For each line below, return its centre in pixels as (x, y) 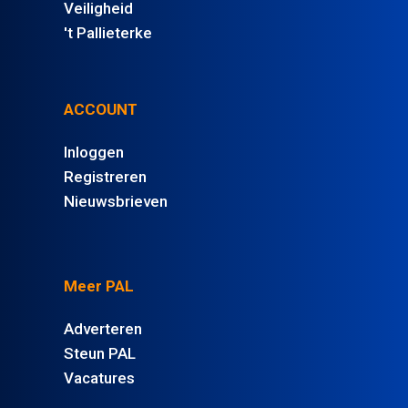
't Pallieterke (108, 32)
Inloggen (94, 153)
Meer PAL (99, 286)
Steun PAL (100, 353)
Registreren (105, 177)
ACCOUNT (101, 110)
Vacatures (99, 377)
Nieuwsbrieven (116, 202)
